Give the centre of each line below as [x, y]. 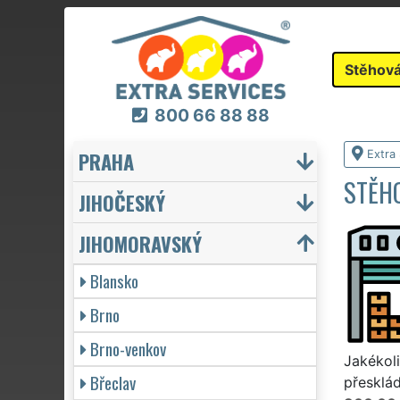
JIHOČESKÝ [122, 202]
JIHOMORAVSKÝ [140, 243]
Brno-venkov [128, 348]
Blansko [114, 280]
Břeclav [113, 382]
